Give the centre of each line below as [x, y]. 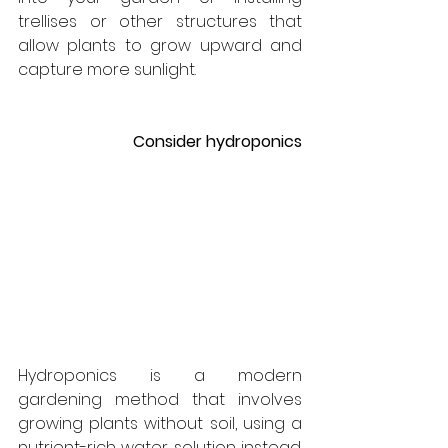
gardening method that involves [160, 399]
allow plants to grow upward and [160, 45]
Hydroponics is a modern [160, 375]
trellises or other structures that [160, 21]
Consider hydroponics [217, 141]
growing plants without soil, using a [160, 423]
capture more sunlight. [107, 69]
